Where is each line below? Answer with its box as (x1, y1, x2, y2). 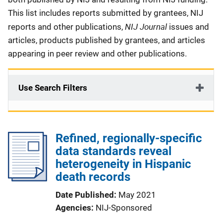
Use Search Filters (18, 83, 87, 93)
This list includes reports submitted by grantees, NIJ (8, 8, 203, 18)
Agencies (55, 203, 91, 213)
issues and (169, 22, 209, 32)
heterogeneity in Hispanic (55, 157, 191, 171)
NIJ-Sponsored (96, 203, 152, 213)
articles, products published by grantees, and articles (8, 35, 205, 45)
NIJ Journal (125, 21, 169, 32)
